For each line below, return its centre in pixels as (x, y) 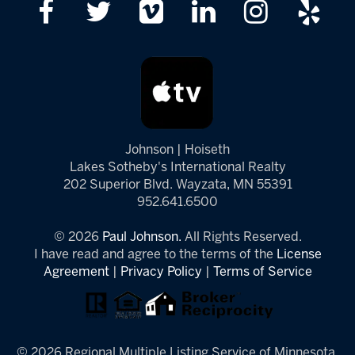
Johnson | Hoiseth (177, 150)
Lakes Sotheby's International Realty (177, 167)
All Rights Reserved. (241, 237)
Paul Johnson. (141, 237)
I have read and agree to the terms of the (155, 254)
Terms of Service (262, 272)
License (299, 254)
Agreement (76, 272)
